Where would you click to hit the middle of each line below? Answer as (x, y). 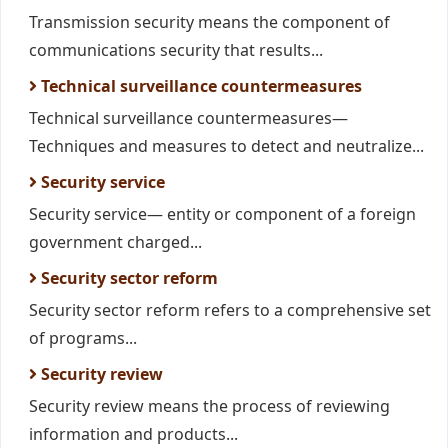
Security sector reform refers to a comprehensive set (230, 310)
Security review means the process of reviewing (209, 406)
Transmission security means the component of (209, 22)
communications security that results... (176, 50)
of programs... (83, 338)
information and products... (133, 434)
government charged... (115, 242)
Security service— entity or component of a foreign (222, 214)
